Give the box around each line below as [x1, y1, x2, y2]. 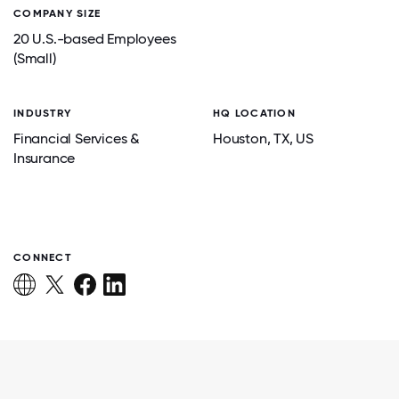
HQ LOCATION [213, 107, 296, 119]
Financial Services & [13, 130, 141, 147]
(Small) [13, 50, 56, 67]
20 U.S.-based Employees [13, 30, 176, 47]
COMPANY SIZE [13, 7, 102, 20]
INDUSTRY [13, 107, 72, 119]
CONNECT [13, 251, 71, 264]
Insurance [13, 150, 76, 167]
